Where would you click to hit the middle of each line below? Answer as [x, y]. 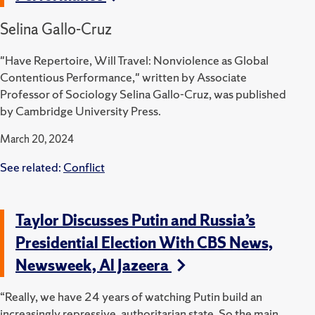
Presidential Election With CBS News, [144, 243]
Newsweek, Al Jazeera [94, 265]
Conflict [84, 167]
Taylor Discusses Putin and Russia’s [135, 220]
